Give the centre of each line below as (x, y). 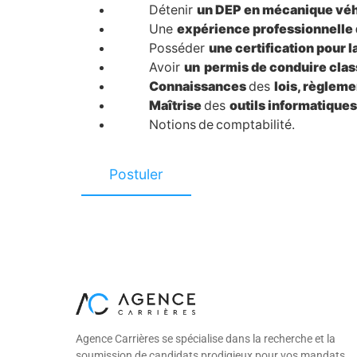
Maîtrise (177, 106)
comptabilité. (255, 125)
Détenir (155, 10)
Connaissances (199, 86)
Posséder (161, 48)
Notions (155, 125)
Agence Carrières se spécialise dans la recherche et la (206, 338)
